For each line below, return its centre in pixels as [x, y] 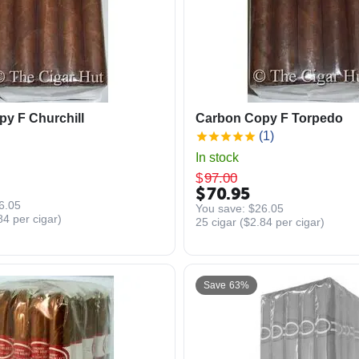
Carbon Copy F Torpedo [269, 118]
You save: [222, 208]
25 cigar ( [220, 222]
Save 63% [226, 285]
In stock [217, 157]
